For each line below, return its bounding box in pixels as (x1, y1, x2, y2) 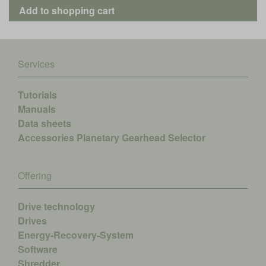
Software (18, 242, 58, 256)
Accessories (18, 131, 74, 145)
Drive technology (18, 199, 95, 214)
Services (18, 57, 55, 71)
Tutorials (18, 88, 57, 102)
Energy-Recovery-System (18, 228, 134, 242)
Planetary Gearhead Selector (77, 131, 205, 145)
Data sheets (18, 116, 71, 131)
